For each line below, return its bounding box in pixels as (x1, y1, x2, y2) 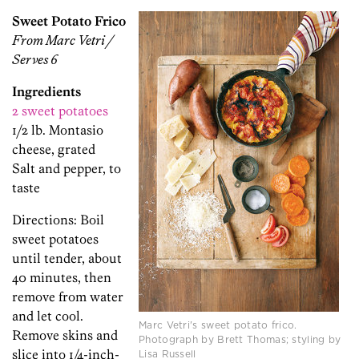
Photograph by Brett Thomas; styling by (139, 333, 341, 347)
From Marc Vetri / (12, 32, 112, 49)
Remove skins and (12, 327, 118, 344)
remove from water (12, 288, 123, 305)
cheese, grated (12, 141, 95, 158)
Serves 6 (12, 51, 58, 68)
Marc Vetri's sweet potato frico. (139, 318, 297, 333)
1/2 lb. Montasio (12, 122, 103, 139)
